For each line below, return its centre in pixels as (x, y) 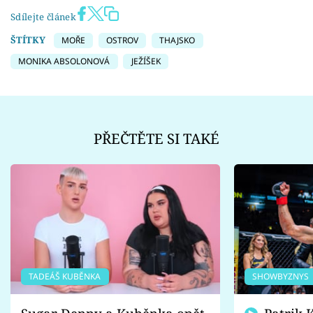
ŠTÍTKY (28, 39)
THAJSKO (177, 40)
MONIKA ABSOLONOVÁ (64, 61)
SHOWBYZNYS (281, 277)
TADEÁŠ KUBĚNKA (65, 277)
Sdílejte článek (43, 16)
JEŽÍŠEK (146, 61)
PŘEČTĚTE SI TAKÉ (156, 138)
